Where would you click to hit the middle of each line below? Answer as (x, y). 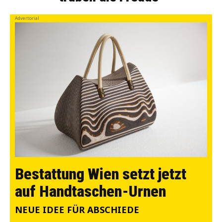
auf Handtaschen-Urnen (90, 191)
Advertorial (27, 18)
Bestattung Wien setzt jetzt (101, 174)
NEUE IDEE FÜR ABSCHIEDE (77, 209)
